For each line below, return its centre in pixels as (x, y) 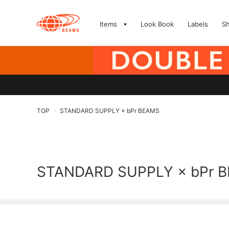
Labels (198, 24)
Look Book (157, 24)
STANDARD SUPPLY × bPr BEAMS (110, 111)
